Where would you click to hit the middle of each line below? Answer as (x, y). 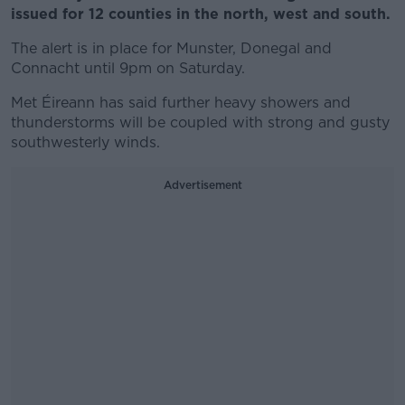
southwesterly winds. (85, 142)
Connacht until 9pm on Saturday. (128, 68)
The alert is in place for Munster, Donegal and (171, 48)
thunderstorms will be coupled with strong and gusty (200, 122)
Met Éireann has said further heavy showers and (181, 103)
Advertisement (202, 185)
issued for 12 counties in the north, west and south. (201, 14)
